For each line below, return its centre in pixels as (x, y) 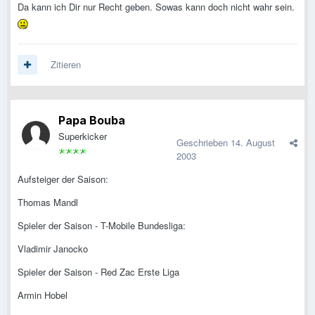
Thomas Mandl (48, 202)
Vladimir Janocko (53, 249)
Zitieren (66, 65)
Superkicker (83, 136)
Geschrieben (204, 143)
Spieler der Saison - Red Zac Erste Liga (98, 272)
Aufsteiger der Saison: (63, 179)
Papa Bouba (92, 121)
